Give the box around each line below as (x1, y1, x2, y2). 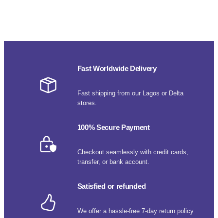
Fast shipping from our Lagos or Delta (77, 89, 183, 97)
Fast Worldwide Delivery (77, 64, 157, 73)
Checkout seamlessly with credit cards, (77, 148, 188, 156)
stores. (77, 99, 97, 107)
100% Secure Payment (77, 123, 150, 132)
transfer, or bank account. (77, 158, 149, 165)
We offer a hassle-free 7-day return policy (77, 207, 194, 215)
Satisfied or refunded (77, 182, 146, 191)
